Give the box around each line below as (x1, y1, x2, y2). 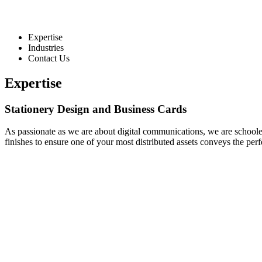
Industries (28, 42, 64, 53)
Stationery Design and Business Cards (5, 102, 187, 115)
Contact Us (28, 53, 70, 63)
